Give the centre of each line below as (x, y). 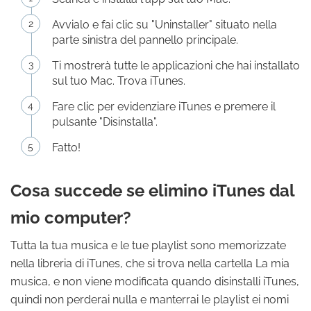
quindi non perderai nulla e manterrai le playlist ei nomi (150, 300)
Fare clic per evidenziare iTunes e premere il (164, 107)
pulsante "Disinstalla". (105, 122)
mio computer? (71, 218)
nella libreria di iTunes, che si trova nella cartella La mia (150, 263)
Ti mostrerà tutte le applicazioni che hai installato (176, 66)
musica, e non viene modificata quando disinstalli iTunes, (155, 281)
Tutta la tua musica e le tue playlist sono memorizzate (148, 245)
